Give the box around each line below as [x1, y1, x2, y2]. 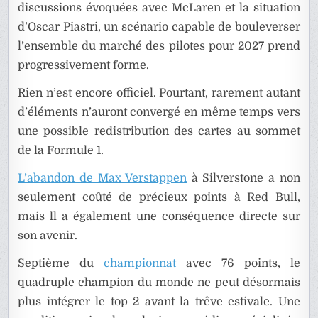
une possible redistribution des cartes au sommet [18, 125, 300, 138]
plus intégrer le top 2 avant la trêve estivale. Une [18, 295, 300, 309]
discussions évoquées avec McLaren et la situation [18, 1, 300, 15]
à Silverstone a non [187, 172, 300, 185]
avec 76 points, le [186, 257, 300, 270]
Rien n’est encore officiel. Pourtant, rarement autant [18, 87, 300, 100]
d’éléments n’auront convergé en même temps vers [18, 106, 300, 119]
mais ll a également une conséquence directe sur [18, 210, 300, 224]
